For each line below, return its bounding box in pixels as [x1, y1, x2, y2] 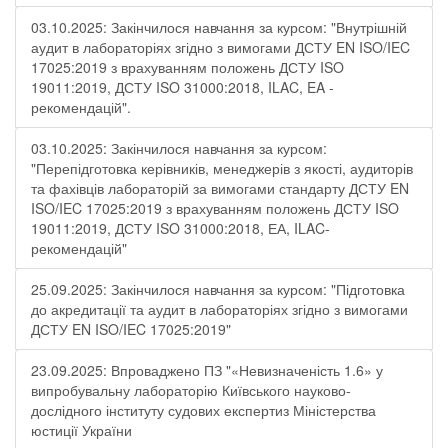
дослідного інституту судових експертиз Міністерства [31, 400, 376, 420]
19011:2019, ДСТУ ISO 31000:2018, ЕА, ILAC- [31, 218, 330, 238]
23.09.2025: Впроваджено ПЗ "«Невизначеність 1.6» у [31, 360, 383, 380]
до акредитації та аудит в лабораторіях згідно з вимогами [31, 299, 408, 319]
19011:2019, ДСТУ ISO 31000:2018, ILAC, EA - [31, 77, 334, 97]
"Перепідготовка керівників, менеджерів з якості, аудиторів [31, 158, 413, 178]
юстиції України [31, 420, 132, 440]
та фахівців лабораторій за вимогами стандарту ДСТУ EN [31, 178, 409, 198]
